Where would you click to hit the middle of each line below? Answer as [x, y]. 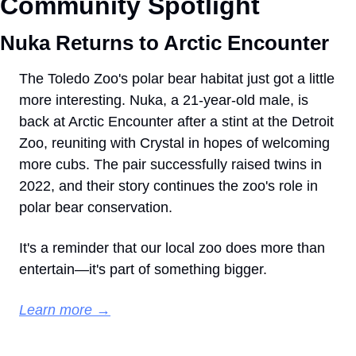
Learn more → [65, 310]
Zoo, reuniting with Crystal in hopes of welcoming [174, 143]
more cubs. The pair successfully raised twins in [170, 165]
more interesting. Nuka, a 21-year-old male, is [164, 101]
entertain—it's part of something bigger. [143, 270]
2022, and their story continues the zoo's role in [168, 186]
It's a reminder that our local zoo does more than [172, 248]
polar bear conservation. [96, 208]
